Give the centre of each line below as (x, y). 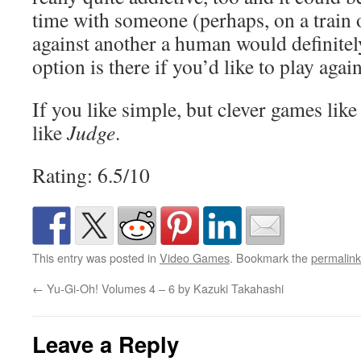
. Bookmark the (270, 257)
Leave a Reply (106, 344)
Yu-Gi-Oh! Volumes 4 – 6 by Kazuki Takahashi (164, 288)
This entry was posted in (96, 257)
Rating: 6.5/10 (91, 175)
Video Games (195, 257)
